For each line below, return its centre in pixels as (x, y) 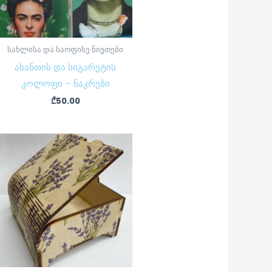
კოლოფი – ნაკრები (65, 83)
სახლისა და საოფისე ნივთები (66, 50)
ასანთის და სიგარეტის (66, 67)
